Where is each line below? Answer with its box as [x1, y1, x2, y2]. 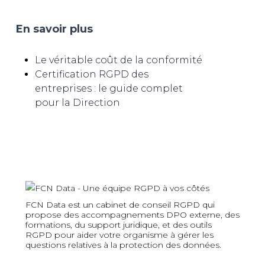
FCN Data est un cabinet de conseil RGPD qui [25, 199, 215, 210]
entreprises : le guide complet [34, 82, 183, 94]
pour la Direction [34, 96, 120, 108]
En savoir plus [15, 22, 93, 35]
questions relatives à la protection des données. [25, 240, 221, 250]
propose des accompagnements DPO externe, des [25, 209, 240, 220]
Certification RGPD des [34, 68, 148, 80]
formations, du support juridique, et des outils [25, 219, 212, 230]
